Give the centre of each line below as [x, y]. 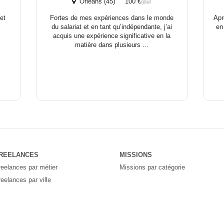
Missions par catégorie [152, 167]
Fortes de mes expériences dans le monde [112, 17]
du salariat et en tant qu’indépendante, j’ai [112, 26]
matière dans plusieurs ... [112, 44]
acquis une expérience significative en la [112, 35]
